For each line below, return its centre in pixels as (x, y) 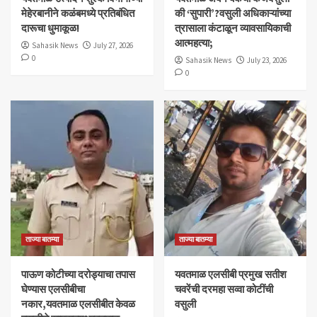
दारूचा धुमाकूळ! (50, 28)
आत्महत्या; (195, 43)
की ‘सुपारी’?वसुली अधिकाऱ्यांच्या (232, 13)
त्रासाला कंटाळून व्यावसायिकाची (232, 28)
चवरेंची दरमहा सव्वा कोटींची (224, 289)
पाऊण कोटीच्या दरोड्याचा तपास (78, 275)
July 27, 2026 (113, 46)
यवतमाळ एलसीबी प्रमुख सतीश (230, 275)
